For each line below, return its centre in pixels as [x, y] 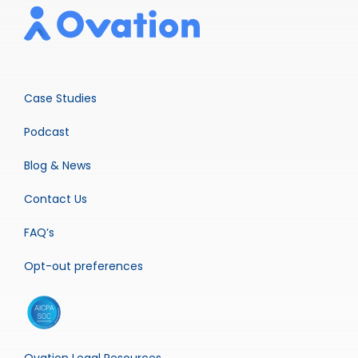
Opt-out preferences [83, 266]
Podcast [46, 131]
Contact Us [55, 199]
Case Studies [60, 98]
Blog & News [57, 165]
